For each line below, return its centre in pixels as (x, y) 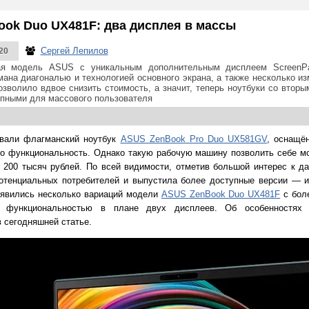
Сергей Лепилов (74, 51)
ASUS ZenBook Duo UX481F (221, 195)
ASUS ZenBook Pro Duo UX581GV (194, 139)
